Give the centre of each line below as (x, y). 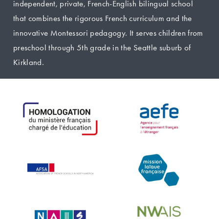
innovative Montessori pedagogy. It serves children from (108, 33)
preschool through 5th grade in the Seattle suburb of (102, 48)
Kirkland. (28, 62)
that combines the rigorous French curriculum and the (102, 18)
